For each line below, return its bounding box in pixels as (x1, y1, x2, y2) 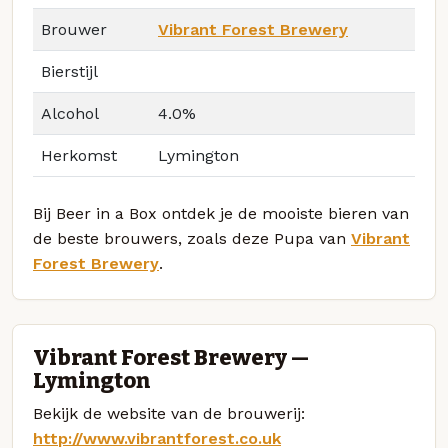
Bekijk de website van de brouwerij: (33, 403, 305, 423)
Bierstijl (41, 62, 98, 82)
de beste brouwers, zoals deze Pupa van (33, 229, 351, 249)
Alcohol (41, 104, 99, 124)
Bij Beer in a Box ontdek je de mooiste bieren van (33, 204, 409, 224)
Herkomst (41, 146, 117, 166)
